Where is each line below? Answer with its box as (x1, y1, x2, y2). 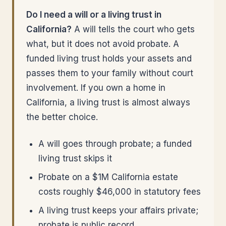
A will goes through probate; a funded (38, 139, 192, 149)
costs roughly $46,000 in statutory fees (38, 187, 201, 197)
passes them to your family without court (26, 68, 193, 78)
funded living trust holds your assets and (26, 53, 192, 64)
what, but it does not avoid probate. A (26, 39, 179, 49)
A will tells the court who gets (72, 24, 195, 34)
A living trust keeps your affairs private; (38, 205, 198, 215)
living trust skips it (38, 153, 112, 163)
